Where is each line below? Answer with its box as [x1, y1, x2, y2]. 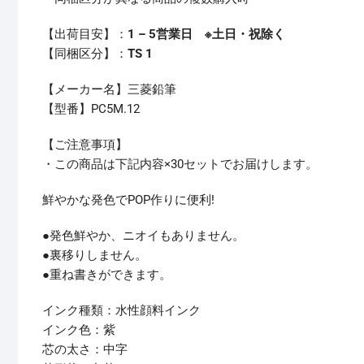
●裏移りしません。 [42, 248, 147, 263]
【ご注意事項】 [42, 137, 128, 153]
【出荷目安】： [42, 27, 128, 42]
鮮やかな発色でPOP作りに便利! [42, 193, 214, 208]
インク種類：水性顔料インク [42, 303, 201, 318]
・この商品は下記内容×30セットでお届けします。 [42, 157, 318, 172]
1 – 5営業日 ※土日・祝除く [128, 27, 285, 42]
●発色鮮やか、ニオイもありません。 [42, 228, 245, 244]
